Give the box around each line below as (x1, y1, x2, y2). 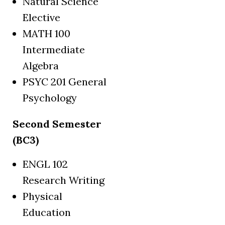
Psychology (23, 91, 77, 104)
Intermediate (23, 43, 85, 56)
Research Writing (23, 174, 104, 187)
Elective (23, 11, 60, 24)
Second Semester (13, 118, 101, 131)
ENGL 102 (23, 158, 68, 171)
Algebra (23, 59, 59, 72)
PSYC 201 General (23, 75, 106, 88)
